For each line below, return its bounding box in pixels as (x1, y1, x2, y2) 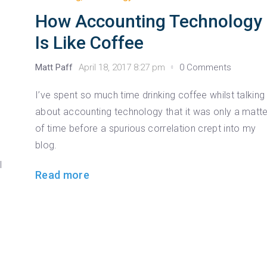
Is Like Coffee (35, 32, 144, 53)
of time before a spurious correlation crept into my (35, 122, 256, 134)
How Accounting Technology (35, 10, 263, 32)
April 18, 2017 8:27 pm (79, 61, 166, 73)
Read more (35, 168, 90, 181)
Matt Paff (35, 61, 73, 73)
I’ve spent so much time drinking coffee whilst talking (35, 89, 265, 101)
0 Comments (179, 61, 232, 73)
